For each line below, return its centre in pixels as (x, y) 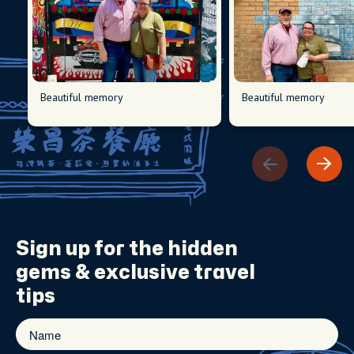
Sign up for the (92, 249)
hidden (203, 249)
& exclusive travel (163, 273)
